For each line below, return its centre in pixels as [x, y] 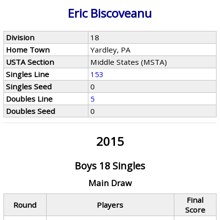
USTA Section [30, 62]
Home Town [28, 50]
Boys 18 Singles [110, 166]
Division [20, 37]
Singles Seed [29, 86]
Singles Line [28, 74]
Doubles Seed [31, 111]
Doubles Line [29, 99]
